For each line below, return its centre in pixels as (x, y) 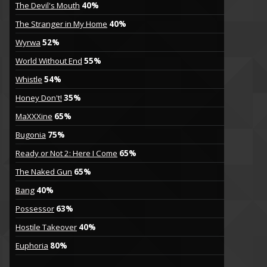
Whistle (29, 80)
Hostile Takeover (46, 227)
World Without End (49, 61)
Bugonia (31, 135)
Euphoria (32, 246)
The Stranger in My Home (61, 24)
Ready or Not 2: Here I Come (66, 153)
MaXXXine (34, 117)
